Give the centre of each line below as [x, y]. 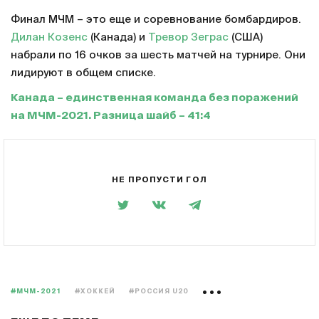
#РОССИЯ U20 [159, 292]
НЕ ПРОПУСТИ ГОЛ [159, 179]
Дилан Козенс [49, 38]
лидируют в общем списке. [83, 73]
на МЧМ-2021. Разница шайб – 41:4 [111, 116]
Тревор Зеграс [188, 38]
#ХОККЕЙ [95, 292]
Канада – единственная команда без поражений [155, 98]
